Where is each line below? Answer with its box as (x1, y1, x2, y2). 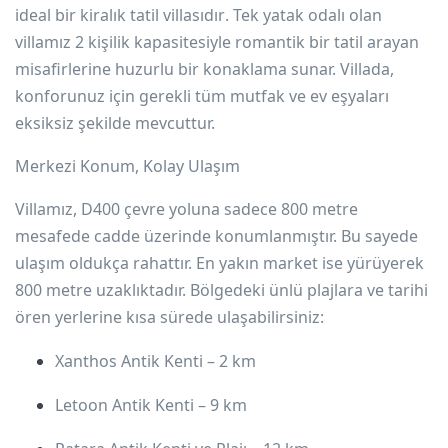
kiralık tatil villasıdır (80, 3, 225, 26)
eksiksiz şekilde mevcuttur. (15, 111, 215, 134)
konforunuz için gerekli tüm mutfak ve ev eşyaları (15, 84, 389, 107)
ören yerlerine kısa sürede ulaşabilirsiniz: (15, 305, 324, 328)
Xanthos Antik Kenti (55, 349, 203, 372)
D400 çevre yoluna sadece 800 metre (81, 197, 358, 220)
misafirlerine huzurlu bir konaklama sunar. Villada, (15, 57, 394, 80)
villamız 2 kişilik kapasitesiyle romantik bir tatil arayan (15, 30, 419, 53)
